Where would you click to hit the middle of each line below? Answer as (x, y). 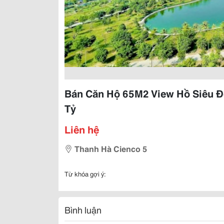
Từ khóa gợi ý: (85, 173)
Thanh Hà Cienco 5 (111, 148)
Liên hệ (82, 129)
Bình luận (83, 209)
